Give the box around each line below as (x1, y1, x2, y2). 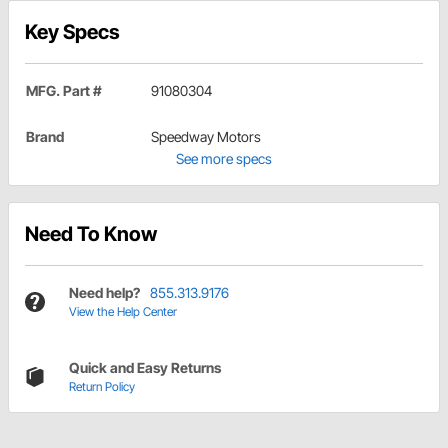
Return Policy (69, 379, 135, 395)
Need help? (69, 284, 140, 302)
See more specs (176, 150, 272, 168)
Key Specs (25, 20, 120, 45)
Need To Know (25, 222, 157, 247)
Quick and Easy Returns (69, 359, 221, 377)
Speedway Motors (151, 128, 261, 146)
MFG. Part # (26, 82, 102, 100)
